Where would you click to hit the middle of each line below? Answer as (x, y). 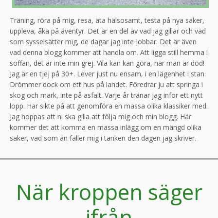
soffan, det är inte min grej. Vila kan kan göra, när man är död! (107, 63)
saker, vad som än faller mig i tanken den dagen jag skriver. (104, 138)
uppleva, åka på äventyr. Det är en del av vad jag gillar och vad (108, 31)
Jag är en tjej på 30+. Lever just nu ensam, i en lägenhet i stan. (108, 73)
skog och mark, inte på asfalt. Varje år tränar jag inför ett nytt (106, 95)
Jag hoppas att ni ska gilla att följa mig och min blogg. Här (100, 116)
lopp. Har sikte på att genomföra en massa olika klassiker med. (109, 106)
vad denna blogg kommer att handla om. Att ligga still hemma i (109, 52)
